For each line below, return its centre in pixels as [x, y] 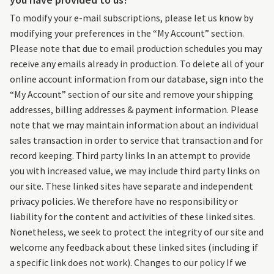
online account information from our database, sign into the [137, 79]
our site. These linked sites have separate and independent [131, 186]
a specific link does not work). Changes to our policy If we [128, 263]
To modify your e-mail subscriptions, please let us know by [131, 18]
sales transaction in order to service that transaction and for [136, 140]
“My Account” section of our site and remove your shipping [131, 94]
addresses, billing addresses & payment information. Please [134, 110]
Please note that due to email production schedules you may [136, 49]
